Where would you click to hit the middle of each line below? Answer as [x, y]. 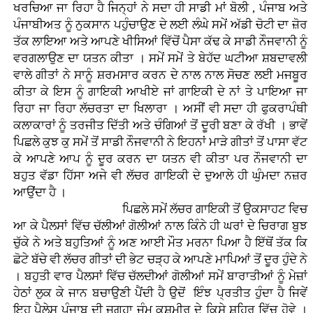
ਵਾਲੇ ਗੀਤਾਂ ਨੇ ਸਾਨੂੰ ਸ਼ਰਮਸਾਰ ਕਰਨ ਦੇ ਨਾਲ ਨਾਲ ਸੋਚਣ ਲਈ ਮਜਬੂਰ [160, 75]
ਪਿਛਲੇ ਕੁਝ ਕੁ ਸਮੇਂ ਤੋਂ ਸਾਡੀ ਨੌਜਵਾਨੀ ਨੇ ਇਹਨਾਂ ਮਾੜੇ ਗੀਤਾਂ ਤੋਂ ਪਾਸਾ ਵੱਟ [160, 143]
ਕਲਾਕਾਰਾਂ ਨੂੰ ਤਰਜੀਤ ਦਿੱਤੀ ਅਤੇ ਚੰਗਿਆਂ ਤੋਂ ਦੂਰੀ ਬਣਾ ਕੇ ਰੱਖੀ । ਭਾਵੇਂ [160, 126]
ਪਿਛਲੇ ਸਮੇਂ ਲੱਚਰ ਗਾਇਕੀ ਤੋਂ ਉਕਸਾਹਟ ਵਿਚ [160, 210]
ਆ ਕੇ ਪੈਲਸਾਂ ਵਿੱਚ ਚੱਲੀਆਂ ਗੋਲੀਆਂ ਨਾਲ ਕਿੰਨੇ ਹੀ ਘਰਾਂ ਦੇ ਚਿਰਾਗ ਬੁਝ [160, 226]
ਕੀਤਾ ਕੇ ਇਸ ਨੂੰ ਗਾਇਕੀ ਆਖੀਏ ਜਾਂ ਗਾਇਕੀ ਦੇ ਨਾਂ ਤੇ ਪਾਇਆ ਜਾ [160, 92]
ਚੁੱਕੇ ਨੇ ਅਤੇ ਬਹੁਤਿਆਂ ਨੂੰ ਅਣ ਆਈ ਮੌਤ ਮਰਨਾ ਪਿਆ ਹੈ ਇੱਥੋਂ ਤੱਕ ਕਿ [160, 243]
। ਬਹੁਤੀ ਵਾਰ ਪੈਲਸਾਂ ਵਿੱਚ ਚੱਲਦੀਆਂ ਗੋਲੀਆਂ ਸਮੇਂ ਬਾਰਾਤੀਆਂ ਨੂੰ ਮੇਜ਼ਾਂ [160, 277]
